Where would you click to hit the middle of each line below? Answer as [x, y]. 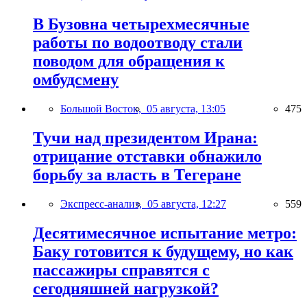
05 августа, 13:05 [186, 109]
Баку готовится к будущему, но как [163, 251]
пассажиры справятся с [121, 270]
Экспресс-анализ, [104, 204]
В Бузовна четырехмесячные [141, 24]
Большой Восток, [103, 109]
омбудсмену [76, 80]
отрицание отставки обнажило [147, 157]
